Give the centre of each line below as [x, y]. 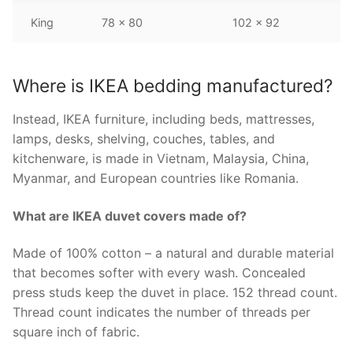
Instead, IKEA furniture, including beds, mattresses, [163, 119]
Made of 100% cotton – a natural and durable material [173, 253]
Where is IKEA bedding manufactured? [173, 85]
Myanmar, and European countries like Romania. [156, 178]
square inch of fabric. [76, 332]
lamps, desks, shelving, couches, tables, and [144, 138]
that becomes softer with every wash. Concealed [159, 273]
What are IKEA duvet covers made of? [130, 216]
